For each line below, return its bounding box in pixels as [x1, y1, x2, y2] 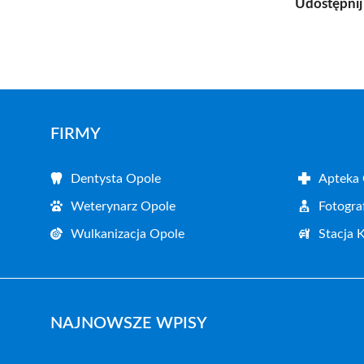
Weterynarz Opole [71, 199, 175, 213]
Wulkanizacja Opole [71, 227, 184, 240]
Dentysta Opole [71, 171, 161, 185]
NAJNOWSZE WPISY [50, 314, 207, 331]
